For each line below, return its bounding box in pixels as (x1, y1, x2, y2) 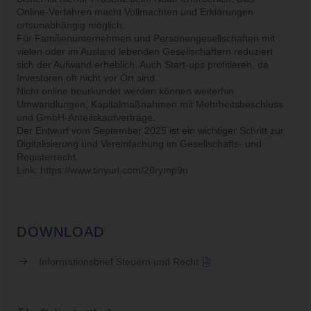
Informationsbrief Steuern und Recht (35, 256, 201, 267)
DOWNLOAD (17, 224, 104, 240)
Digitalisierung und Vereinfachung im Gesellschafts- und (17, 138, 262, 149)
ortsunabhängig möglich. (17, 19, 126, 31)
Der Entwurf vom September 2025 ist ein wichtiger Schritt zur (17, 125, 285, 136)
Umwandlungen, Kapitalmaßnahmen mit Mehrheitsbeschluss (17, 99, 284, 110)
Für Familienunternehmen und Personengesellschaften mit (17, 33, 276, 44)
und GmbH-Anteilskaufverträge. (17, 112, 156, 123)
